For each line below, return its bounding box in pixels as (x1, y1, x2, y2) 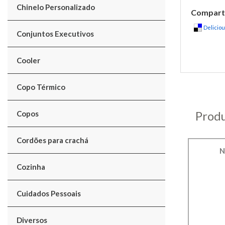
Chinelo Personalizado (17, 3, 95, 12)
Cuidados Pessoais (17, 189, 81, 198)
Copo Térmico (17, 82, 65, 91)
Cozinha (17, 162, 45, 171)
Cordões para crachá (17, 136, 88, 145)
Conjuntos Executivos (17, 29, 94, 38)
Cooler (17, 56, 40, 65)
